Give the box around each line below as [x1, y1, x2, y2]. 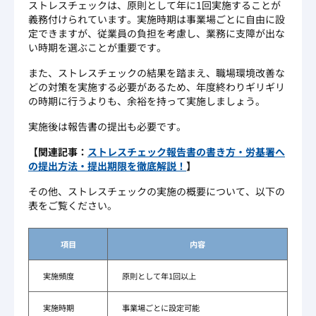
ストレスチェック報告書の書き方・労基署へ [87, 145, 285, 159]
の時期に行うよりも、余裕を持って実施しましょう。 [28, 94, 265, 109]
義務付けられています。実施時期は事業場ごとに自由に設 [28, 12, 285, 27]
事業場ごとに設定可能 [122, 302, 200, 314]
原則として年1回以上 [122, 270, 196, 282]
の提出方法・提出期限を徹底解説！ [28, 159, 186, 174]
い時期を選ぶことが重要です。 [28, 40, 166, 55]
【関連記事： [28, 145, 87, 159]
